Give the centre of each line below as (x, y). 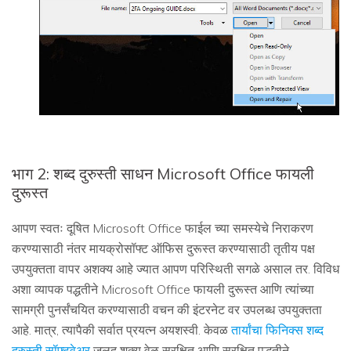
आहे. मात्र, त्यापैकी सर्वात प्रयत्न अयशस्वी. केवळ (121, 329)
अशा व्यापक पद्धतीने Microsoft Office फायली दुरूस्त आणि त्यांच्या (163, 289)
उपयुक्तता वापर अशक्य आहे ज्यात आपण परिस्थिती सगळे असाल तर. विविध (175, 268)
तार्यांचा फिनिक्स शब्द (277, 329)
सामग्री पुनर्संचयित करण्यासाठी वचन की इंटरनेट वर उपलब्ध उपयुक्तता (167, 309)
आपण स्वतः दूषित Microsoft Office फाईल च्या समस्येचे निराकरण (163, 228)
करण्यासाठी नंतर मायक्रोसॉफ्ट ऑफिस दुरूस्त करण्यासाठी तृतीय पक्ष (163, 248)
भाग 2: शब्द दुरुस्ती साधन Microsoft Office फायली (163, 173)
